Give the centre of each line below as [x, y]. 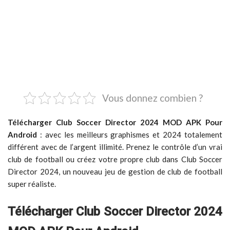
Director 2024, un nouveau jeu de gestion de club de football [115, 171]
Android [22, 135]
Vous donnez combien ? [152, 98]
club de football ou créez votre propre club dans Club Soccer [115, 159]
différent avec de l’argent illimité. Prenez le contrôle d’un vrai [115, 147]
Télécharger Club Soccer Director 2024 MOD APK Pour [115, 122]
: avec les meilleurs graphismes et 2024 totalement [130, 135]
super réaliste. [32, 184]
